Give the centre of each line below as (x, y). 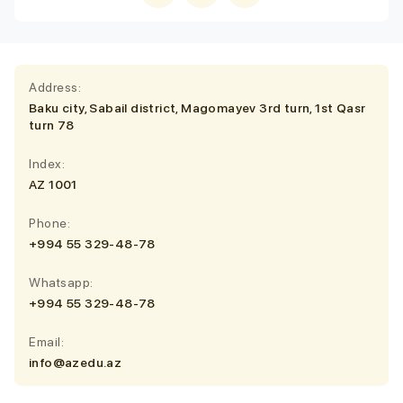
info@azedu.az (76, 362)
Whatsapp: (61, 282)
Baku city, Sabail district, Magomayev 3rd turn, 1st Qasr (197, 107)
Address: (55, 87)
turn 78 (52, 125)
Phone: (49, 223)
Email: (46, 341)
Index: (47, 163)
